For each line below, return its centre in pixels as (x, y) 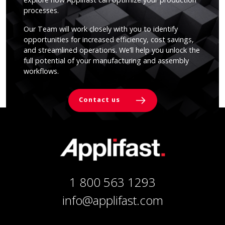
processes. (41, 10)
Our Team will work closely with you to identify (101, 29)
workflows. (41, 71)
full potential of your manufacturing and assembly (106, 60)
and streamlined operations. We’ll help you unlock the (112, 50)
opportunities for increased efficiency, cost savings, (109, 39)
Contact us (100, 100)
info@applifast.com (113, 200)
